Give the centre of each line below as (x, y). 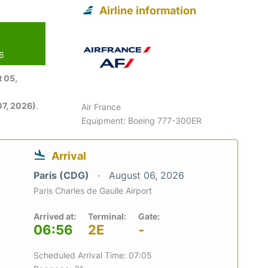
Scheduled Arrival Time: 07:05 (93, 255)
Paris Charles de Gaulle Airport (93, 190)
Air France (101, 106)
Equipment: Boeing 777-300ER (142, 120)
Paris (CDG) (63, 175)
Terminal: (107, 216)
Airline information (148, 10)
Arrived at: (55, 216)
